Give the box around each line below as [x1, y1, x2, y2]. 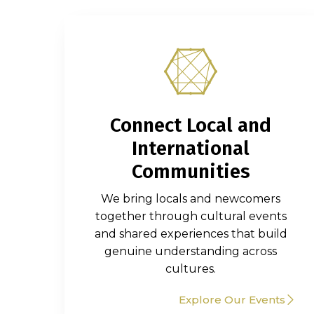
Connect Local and [110, 114, 271, 137]
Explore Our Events [179, 293, 285, 306]
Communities [131, 160, 250, 183]
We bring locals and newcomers [101, 192, 280, 205]
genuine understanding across [104, 245, 277, 258]
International [132, 137, 250, 160]
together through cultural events [95, 210, 287, 223]
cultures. [165, 262, 216, 275]
